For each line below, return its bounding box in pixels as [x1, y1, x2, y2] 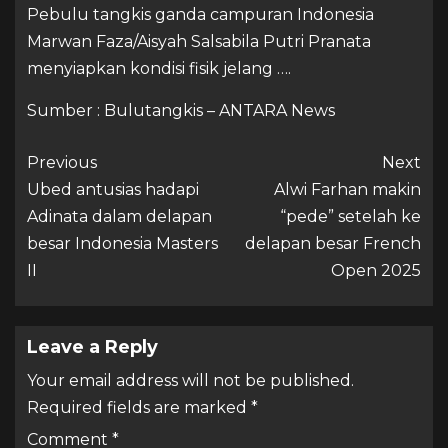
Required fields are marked [27, 397, 251, 417]
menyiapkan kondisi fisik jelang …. [27, 58, 291, 78]
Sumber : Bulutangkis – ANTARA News [27, 100, 335, 120]
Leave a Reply [27, 335, 158, 358]
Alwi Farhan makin [274, 179, 421, 199]
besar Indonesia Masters [27, 233, 218, 253]
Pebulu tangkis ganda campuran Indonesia [27, 4, 374, 24]
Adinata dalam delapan [27, 206, 212, 226]
